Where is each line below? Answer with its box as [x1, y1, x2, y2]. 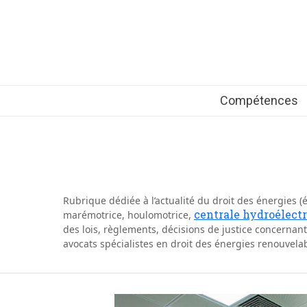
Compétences [219, 93, 298, 108]
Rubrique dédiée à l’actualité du [63, 194, 212, 207]
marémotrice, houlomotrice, [63, 208, 194, 221]
